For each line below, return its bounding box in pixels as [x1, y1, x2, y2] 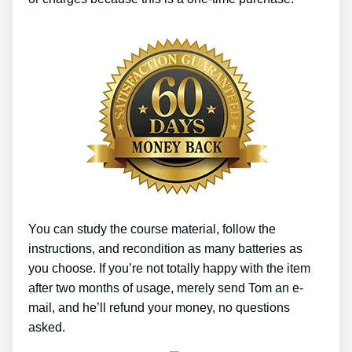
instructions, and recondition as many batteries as [28, 241, 302, 255]
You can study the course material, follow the [28, 222, 276, 236]
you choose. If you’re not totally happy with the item [28, 261, 310, 275]
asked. [28, 320, 65, 334]
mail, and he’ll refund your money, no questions [28, 300, 290, 314]
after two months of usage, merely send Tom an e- [28, 280, 303, 295]
